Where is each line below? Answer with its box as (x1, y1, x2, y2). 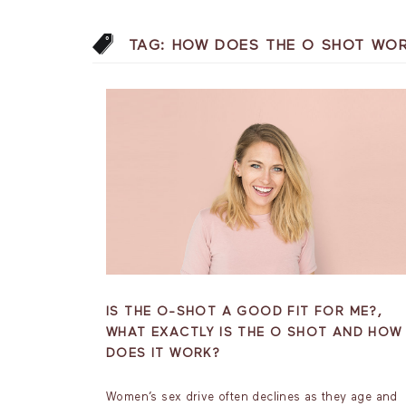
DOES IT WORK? (106, 347, 221, 360)
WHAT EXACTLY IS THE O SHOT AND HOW (106, 326, 402, 339)
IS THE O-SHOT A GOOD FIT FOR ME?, (106, 305, 383, 318)
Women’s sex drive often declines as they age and (106, 391, 398, 403)
